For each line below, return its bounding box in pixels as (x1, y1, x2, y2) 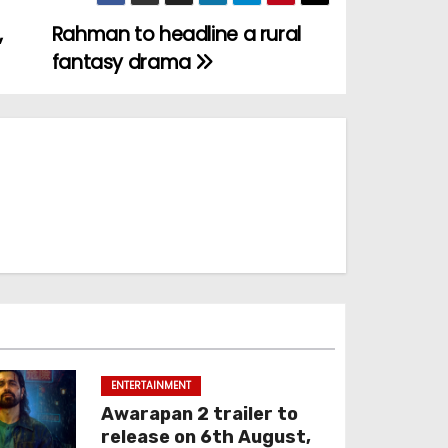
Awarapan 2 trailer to (101, 403, 299, 425)
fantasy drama (51, 49, 196, 76)
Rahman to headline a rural (51, 21, 301, 48)
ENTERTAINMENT (111, 378, 192, 393)
